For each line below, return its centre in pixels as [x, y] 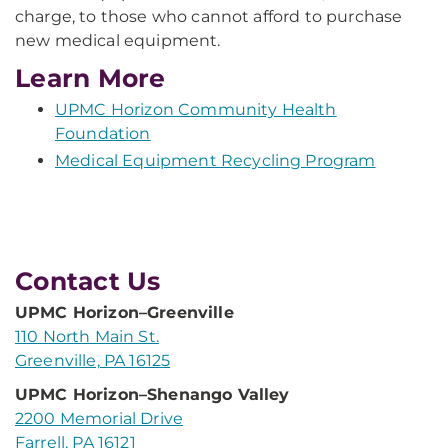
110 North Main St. [87, 336]
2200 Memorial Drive [99, 418]
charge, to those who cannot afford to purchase [209, 16]
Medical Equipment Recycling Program [215, 160]
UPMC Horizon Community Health [196, 109]
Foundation [103, 133]
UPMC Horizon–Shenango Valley [152, 394]
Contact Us [88, 281]
